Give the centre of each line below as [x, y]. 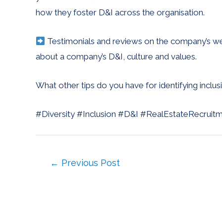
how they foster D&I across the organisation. [120, 12]
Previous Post [90, 163]
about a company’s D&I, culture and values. [116, 56]
